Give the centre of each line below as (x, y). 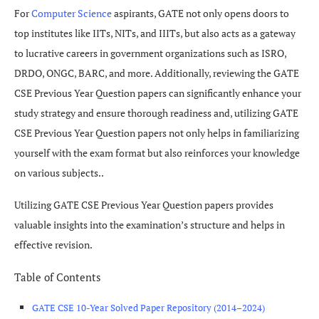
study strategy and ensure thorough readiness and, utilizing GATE (156, 113)
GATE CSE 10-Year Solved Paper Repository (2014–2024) (148, 308)
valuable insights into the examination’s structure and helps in (150, 225)
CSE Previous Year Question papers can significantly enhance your (158, 93)
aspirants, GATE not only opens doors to (200, 13)
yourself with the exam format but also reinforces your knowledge (157, 153)
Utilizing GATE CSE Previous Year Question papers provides (144, 205)
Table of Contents (58, 277)
